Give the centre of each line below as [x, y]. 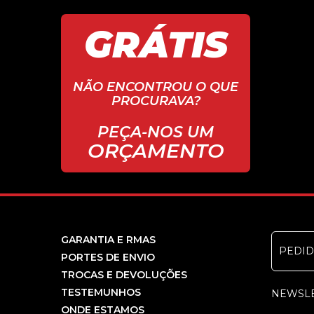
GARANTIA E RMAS [108, 240]
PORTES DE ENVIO [108, 257]
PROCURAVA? [156, 101]
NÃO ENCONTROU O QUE [156, 87]
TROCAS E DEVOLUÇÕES [124, 275]
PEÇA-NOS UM [156, 132]
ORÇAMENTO [156, 151]
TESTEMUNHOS [101, 292]
